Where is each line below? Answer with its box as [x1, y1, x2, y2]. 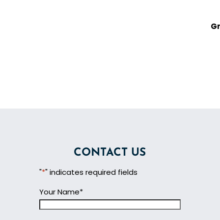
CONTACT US [74, 147, 146, 159]
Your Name [39, 187, 80, 197]
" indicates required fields [45, 167, 137, 178]
